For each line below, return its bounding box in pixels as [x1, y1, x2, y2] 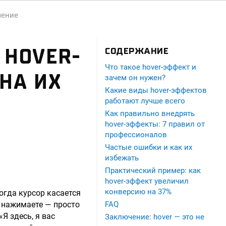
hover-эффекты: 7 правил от [105, 120, 205, 129]
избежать [105, 153, 139, 162]
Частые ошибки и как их [105, 143, 192, 152]
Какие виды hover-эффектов [105, 86, 207, 95]
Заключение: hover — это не [105, 212, 204, 221]
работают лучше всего [105, 96, 185, 105]
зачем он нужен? [105, 73, 165, 82]
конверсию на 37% [105, 187, 172, 196]
